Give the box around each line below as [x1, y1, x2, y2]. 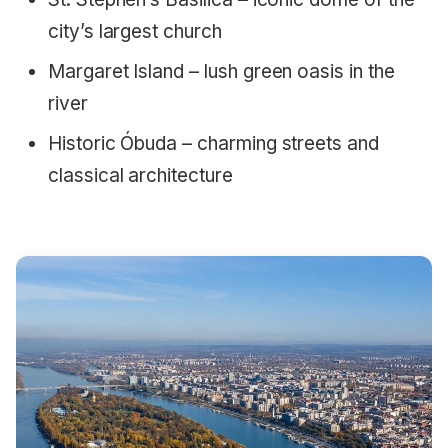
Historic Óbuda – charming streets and [48, 131, 379, 155]
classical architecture [48, 163, 233, 187]
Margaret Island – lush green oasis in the [48, 59, 395, 83]
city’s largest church [48, 19, 222, 43]
